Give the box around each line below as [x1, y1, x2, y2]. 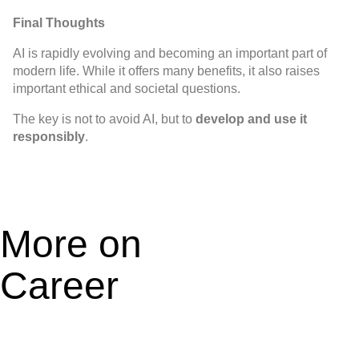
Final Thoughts [13, 16, 105, 30]
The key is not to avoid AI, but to [13, 112, 196, 127]
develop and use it [196, 112, 307, 127]
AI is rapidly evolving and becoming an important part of [13, 46, 327, 61]
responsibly [13, 130, 85, 144]
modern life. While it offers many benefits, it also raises [13, 64, 320, 79]
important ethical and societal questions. [13, 82, 240, 96]
